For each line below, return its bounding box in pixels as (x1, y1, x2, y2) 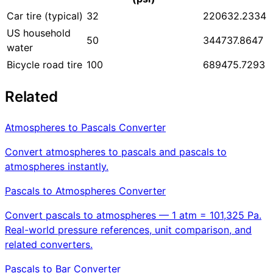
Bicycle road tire (7, 58, 82, 71)
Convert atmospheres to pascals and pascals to (5, 145, 227, 158)
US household (7, 26, 71, 39)
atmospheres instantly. (5, 160, 108, 172)
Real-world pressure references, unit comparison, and (5, 223, 252, 236)
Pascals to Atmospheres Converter (5, 184, 166, 197)
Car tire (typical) (7, 9, 83, 22)
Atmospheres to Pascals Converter (5, 121, 166, 133)
